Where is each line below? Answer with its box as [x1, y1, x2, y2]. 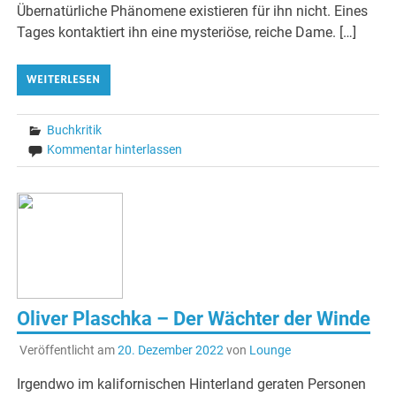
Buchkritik [47, 123, 103, 138]
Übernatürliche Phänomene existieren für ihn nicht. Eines [17, 3, 369, 20]
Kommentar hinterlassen [47, 142, 183, 157]
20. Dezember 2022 [117, 342, 224, 357]
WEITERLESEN [27, 72, 101, 88]
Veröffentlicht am [19, 342, 118, 357]
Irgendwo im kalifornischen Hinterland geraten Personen [17, 375, 367, 392]
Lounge [248, 342, 291, 357]
